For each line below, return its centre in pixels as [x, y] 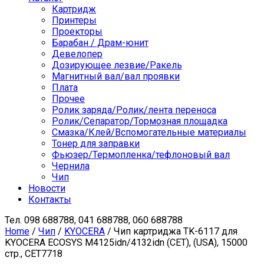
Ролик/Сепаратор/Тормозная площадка [140, 121]
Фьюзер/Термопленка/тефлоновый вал [141, 155]
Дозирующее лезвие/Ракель [117, 65]
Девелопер [77, 54]
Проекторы [77, 32]
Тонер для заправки [96, 144]
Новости [47, 189]
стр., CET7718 [34, 254]
